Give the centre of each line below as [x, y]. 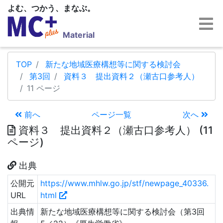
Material [79, 35]
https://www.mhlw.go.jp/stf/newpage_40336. [124, 183]
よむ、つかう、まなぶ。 [51, 8]
